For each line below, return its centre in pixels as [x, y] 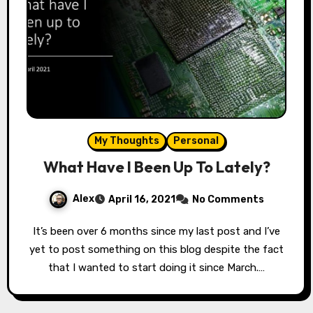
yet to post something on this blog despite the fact [156, 249]
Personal [196, 140]
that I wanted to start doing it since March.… [156, 267]
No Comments [228, 199]
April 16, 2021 [142, 199]
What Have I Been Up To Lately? [156, 167]
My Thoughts [127, 140]
